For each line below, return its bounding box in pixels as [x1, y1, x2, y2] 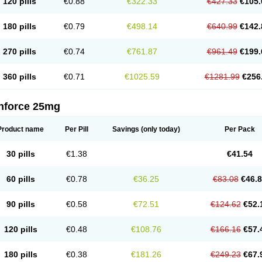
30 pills [6, 149, 35, 158]
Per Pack [224, 125, 255, 133]
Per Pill [64, 125, 88, 133]
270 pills [3, 47, 36, 56]
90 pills [6, 199, 35, 209]
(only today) [139, 125, 180, 133]
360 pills [3, 72, 36, 81]
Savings [112, 125, 139, 133]
